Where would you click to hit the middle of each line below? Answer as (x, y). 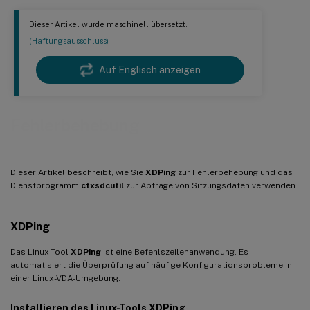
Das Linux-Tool (40, 252)
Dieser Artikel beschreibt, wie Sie (78, 172)
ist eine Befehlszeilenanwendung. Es (175, 252)
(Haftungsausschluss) (69, 41)
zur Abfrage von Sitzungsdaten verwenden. (211, 185)
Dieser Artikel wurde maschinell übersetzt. (108, 25)
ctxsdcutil (102, 185)
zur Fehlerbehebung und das (234, 172)
